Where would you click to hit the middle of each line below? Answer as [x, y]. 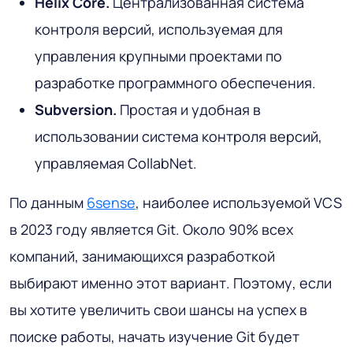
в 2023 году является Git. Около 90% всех [151, 229]
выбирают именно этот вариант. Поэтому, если [171, 282]
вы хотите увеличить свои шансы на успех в [158, 309]
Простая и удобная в [189, 109]
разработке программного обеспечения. [175, 82]
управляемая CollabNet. [116, 163]
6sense [111, 202]
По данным [48, 202]
